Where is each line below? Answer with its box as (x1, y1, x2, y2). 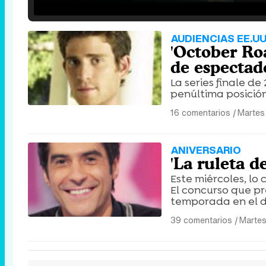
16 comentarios (170, 106, 230, 119)
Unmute (111, 3, 133, 9)
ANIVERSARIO (171, 142, 241, 157)
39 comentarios (170, 214, 232, 226)
